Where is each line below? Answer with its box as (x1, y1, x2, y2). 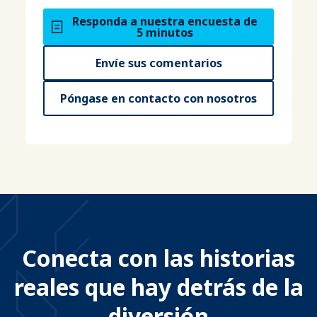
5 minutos (136, 25, 193, 40)
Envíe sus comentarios (95, 55, 222, 71)
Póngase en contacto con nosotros (60, 91, 257, 106)
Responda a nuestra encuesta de (71, 13, 258, 29)
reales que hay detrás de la (13, 272, 304, 302)
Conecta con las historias (22, 243, 295, 273)
